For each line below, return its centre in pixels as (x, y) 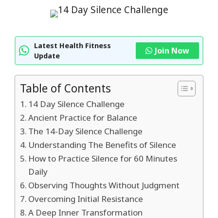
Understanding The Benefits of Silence (102, 145)
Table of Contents (65, 88)
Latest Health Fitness (73, 45)
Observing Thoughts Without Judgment (104, 185)
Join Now (172, 51)
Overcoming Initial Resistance (86, 199)
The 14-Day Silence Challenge (86, 131)
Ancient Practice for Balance (83, 118)
